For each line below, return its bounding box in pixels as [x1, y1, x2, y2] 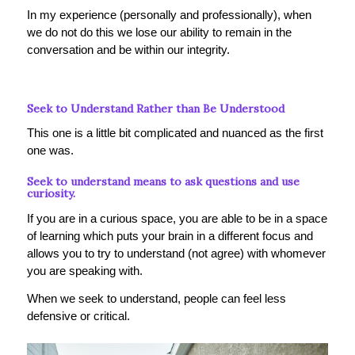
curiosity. [26, 186, 78, 201]
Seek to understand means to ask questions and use [26, 174, 300, 189]
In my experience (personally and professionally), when [26, 7, 311, 21]
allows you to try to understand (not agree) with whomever [26, 246, 326, 261]
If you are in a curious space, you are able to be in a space [26, 212, 327, 226]
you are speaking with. [26, 264, 146, 278]
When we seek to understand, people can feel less [26, 291, 286, 305]
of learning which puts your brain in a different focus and [26, 229, 313, 243]
